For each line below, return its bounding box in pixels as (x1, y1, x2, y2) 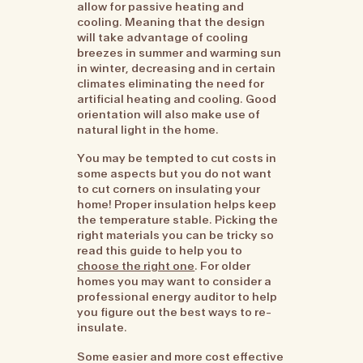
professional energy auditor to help (77, 289, 278, 305)
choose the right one (77, 258, 195, 274)
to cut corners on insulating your (77, 181, 261, 197)
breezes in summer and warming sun (77, 45, 282, 60)
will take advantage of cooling (77, 29, 249, 45)
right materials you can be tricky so (77, 228, 275, 243)
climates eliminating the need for (77, 75, 265, 91)
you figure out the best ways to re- (77, 305, 272, 320)
